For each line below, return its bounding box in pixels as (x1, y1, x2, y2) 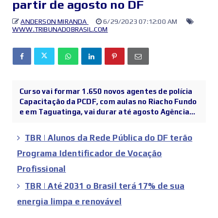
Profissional (17, 164, 66, 174)
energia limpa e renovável (17, 197, 122, 207)
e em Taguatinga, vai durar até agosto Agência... (19, 108, 196, 116)
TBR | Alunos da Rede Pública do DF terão (25, 133, 193, 143)
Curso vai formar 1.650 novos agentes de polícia (19, 87, 193, 96)
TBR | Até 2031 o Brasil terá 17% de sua (25, 181, 185, 191)
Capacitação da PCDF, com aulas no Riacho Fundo (19, 97, 197, 106)
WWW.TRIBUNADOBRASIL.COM (12, 25, 108, 34)
